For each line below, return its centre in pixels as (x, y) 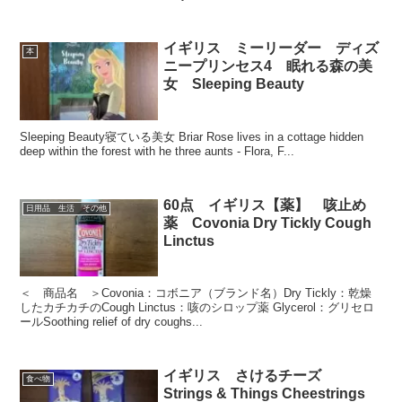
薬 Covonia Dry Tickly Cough (268, 223)
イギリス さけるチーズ (250, 376)
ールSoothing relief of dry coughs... (112, 322)
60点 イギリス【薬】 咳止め (265, 205)
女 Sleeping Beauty (234, 84)
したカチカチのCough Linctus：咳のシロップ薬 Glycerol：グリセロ (197, 308)
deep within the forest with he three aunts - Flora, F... (157, 151)
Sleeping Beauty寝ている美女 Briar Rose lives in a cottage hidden (192, 136)
